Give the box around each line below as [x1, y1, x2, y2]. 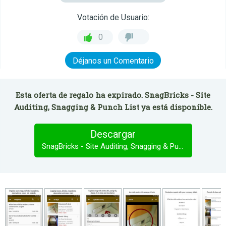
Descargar [90, 128, 136, 140]
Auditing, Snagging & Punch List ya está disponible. [14, 102, 212, 112]
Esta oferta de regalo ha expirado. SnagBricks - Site [16, 90, 210, 100]
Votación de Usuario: [77, 13, 149, 22]
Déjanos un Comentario [72, 56, 154, 66]
